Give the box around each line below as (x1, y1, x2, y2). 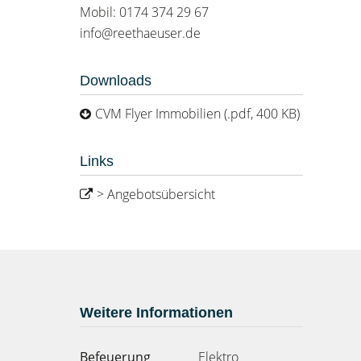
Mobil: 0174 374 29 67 (79, 3, 209, 21)
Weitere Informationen (79, 305, 233, 321)
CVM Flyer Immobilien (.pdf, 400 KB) (94, 105, 300, 122)
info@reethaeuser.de (79, 24, 201, 42)
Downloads (79, 73, 151, 89)
